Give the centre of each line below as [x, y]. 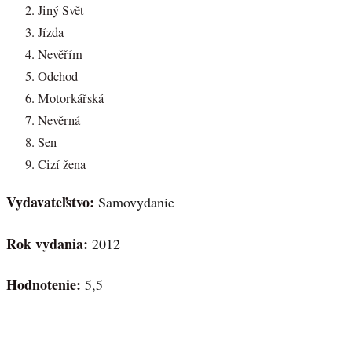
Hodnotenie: [46, 285]
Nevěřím [60, 54]
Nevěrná [59, 120]
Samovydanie [134, 202]
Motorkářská [71, 98]
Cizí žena [62, 164]
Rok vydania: [47, 243]
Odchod [58, 76]
